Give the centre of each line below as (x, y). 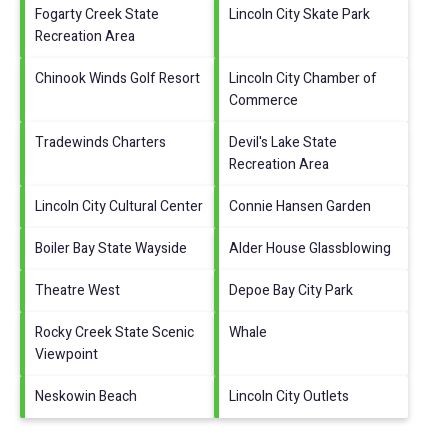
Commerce (263, 100)
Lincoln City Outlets (289, 396)
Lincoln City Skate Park (299, 14)
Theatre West (77, 290)
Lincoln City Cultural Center (119, 206)
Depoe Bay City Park (291, 290)
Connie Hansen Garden (300, 206)
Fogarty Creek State (97, 14)
